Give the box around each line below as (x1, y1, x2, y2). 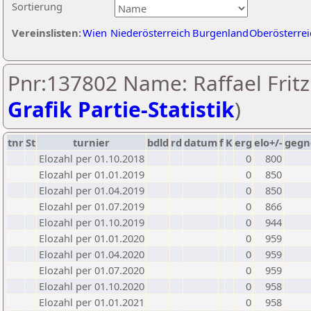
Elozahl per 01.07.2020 (39, 263, 144, 277)
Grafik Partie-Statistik (8, 95, 235, 124)
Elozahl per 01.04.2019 (39, 183, 144, 197)
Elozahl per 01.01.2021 (39, 295, 144, 309)
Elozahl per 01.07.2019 (39, 199, 144, 213)
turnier (73, 135, 110, 149)
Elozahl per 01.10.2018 (39, 151, 144, 165)
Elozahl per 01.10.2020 (39, 279, 144, 293)
